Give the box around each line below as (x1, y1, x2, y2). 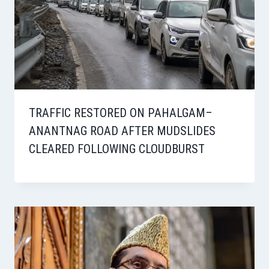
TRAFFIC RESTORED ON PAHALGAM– (29, 105, 213, 120)
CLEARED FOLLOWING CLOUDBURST (29, 141, 205, 156)
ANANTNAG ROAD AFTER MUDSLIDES (29, 123, 216, 138)
